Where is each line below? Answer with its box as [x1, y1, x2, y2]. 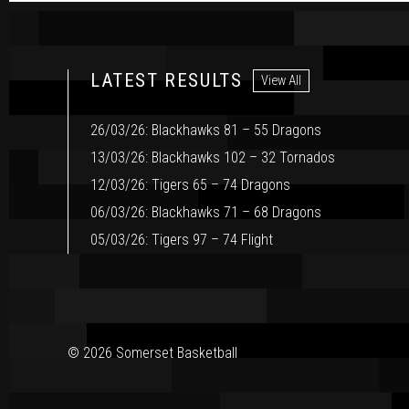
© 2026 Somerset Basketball [68, 344, 237, 362]
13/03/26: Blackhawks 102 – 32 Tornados [90, 149, 335, 167]
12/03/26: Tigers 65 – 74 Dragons [90, 176, 290, 194]
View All [260, 72, 301, 89]
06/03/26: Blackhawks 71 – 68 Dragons [90, 204, 321, 222]
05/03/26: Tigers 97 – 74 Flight [90, 231, 273, 249]
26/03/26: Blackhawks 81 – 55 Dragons [90, 121, 321, 140]
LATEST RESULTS [90, 69, 243, 92]
